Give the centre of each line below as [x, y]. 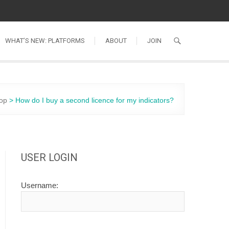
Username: [40, 185]
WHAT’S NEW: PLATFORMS [45, 41]
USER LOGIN [49, 157]
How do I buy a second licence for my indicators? [95, 100]
